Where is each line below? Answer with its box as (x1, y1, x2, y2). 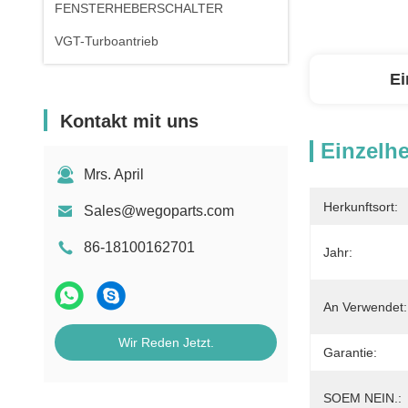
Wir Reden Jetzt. (117, 335, 214, 350)
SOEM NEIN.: (323, 391, 402, 405)
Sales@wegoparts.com (84, 203, 234, 219)
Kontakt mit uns (60, 111, 199, 131)
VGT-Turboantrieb (55, 34, 158, 48)
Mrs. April (84, 167, 144, 182)
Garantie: (323, 345, 377, 360)
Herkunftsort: (323, 199, 398, 214)
